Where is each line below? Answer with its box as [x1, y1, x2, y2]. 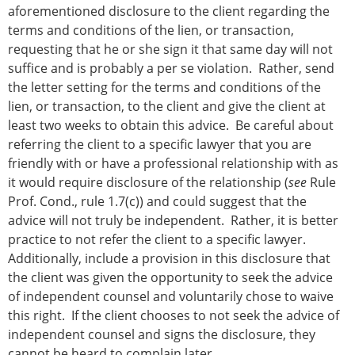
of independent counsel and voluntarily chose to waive [8, 288, 334, 306]
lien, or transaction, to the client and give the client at [8, 97, 326, 116]
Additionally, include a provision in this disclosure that [8, 250, 330, 268]
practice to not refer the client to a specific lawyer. [8, 231, 309, 249]
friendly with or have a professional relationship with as [8, 155, 338, 173]
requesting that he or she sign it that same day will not [8, 40, 333, 59]
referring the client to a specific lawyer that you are [8, 136, 311, 154]
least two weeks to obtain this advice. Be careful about [8, 116, 334, 135]
